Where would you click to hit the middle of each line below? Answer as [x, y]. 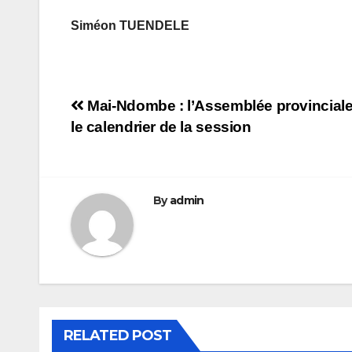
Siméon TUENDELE [130, 26]
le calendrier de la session [161, 127]
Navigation [135, 112]
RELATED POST [118, 336]
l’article [112, 176]
